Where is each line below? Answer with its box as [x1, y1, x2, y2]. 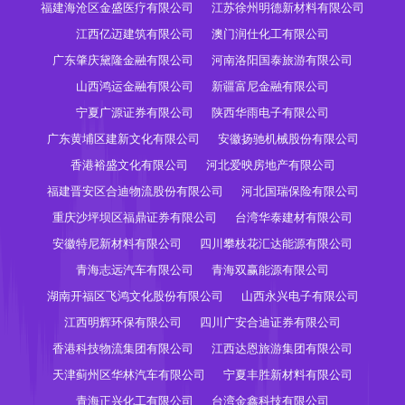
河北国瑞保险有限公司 [240, 184, 359, 198]
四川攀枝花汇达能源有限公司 [200, 237, 353, 250]
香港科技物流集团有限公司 [52, 342, 193, 355]
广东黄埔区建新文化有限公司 [46, 132, 200, 146]
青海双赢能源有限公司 [212, 263, 329, 277]
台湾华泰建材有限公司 [235, 211, 353, 224]
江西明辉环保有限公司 [64, 316, 182, 329]
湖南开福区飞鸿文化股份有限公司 [46, 289, 223, 303]
